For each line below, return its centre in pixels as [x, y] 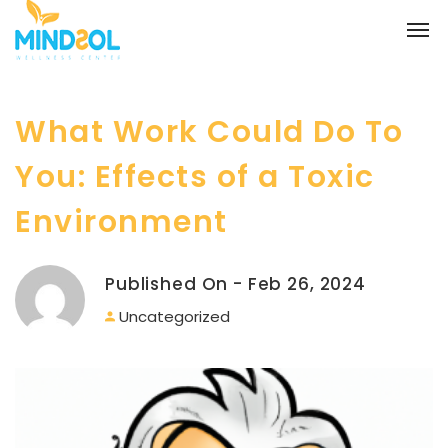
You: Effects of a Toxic [195, 177]
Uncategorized [174, 316]
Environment [121, 222]
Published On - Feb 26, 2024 [235, 284]
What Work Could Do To [209, 132]
